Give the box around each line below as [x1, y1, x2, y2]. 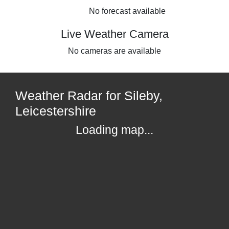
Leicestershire [15, 103, 96, 118]
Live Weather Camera [60, 27, 169, 40]
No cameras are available [68, 46, 161, 55]
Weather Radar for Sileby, [15, 88, 163, 103]
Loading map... [76, 123, 153, 136]
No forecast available [89, 6, 166, 15]
